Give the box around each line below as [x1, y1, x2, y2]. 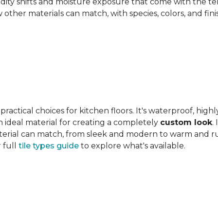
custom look [160, 118, 212, 127]
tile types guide [18, 141, 79, 150]
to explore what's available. [79, 141, 185, 150]
